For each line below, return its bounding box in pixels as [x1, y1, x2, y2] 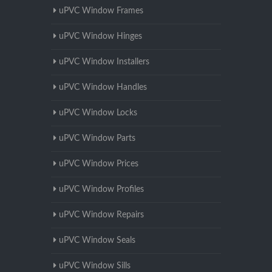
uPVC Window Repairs [59, 211, 144, 220]
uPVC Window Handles [59, 83, 147, 92]
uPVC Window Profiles [59, 185, 144, 194]
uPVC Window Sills [59, 262, 131, 271]
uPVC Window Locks [59, 109, 137, 118]
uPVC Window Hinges [59, 32, 142, 41]
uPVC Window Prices [59, 160, 138, 169]
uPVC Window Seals [59, 236, 135, 245]
